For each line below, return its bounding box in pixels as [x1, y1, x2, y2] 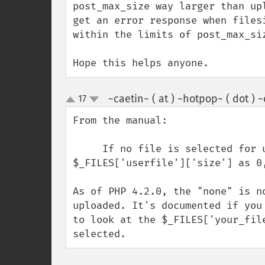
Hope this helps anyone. [73, 57, 209, 69]
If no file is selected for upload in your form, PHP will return [73, 143, 102, 155]
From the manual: [73, 114, 173, 127]
